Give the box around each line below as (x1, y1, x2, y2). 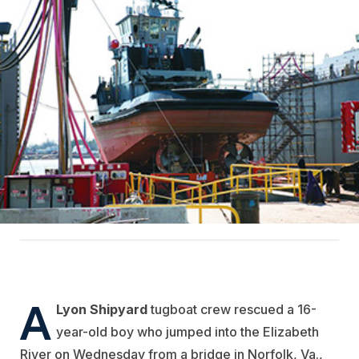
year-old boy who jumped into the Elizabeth (56, 324, 319, 341)
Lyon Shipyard (56, 301, 147, 318)
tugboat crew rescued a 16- (147, 301, 317, 318)
